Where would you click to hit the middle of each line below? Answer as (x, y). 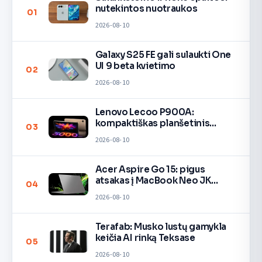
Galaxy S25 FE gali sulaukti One (163, 55)
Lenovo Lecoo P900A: (144, 112)
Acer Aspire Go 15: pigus (150, 170)
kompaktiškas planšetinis (152, 123)
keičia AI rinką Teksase (145, 238)
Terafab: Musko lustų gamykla (161, 227)
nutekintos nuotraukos (146, 9)
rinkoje (111, 192)
